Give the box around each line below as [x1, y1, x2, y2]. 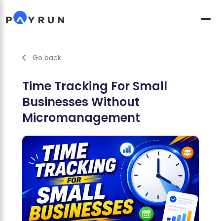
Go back [32, 53, 61, 63]
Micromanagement [22, 110, 140, 126]
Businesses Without [22, 94, 140, 110]
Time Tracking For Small [22, 78, 167, 94]
